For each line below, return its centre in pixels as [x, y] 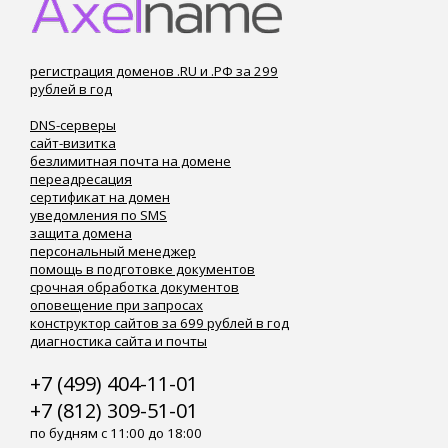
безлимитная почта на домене [130, 161]
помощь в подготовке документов [142, 269]
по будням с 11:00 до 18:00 [116, 433]
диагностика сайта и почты [118, 341]
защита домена [81, 233]
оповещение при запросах [116, 305]
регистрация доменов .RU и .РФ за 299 [154, 71]
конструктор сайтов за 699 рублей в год [159, 323]
